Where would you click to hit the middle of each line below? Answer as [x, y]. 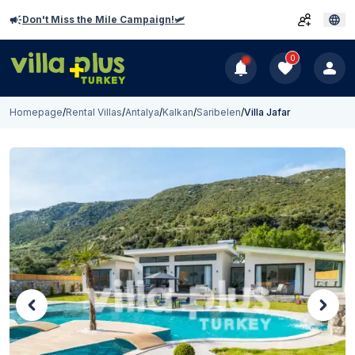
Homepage [36, 112]
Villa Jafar [267, 112]
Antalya [142, 112]
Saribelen [219, 112]
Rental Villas [94, 112]
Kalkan [178, 112]
